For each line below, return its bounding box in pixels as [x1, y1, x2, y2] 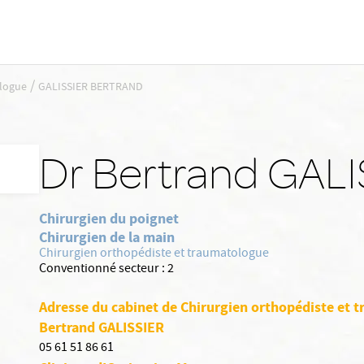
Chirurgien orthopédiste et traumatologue [39, 245, 269, 264]
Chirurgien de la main [39, 227, 175, 247]
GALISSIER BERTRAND [38, 78, 143, 97]
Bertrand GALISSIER [39, 318, 164, 337]
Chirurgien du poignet [39, 209, 179, 228]
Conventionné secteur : [39, 260, 165, 279]
